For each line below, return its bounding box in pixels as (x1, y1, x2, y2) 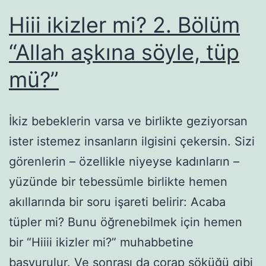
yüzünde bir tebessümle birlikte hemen (9, 174, 227, 189)
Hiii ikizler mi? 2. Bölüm (9, 11, 240, 38)
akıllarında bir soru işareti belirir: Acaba (9, 194, 226, 209)
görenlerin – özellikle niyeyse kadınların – (9, 154, 239, 169)
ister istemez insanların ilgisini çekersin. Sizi (9, 134, 255, 148)
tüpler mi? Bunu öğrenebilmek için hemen (9, 214, 242, 229)
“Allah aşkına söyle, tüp (9, 39, 239, 65)
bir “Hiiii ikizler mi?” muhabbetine (9, 235, 194, 249)
